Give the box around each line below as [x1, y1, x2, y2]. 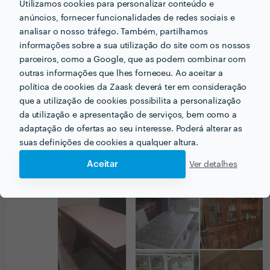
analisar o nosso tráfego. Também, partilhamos [19, 28, 208, 36]
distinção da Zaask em [87, 92, 169, 100]
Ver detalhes [189, 160, 237, 169]
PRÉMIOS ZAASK [20, 23, 88, 32]
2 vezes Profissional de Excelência [87, 58, 233, 68]
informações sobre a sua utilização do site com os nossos [19, 42, 251, 50]
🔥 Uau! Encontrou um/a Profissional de [87, 76, 231, 84]
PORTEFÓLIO [24, 162, 76, 171]
